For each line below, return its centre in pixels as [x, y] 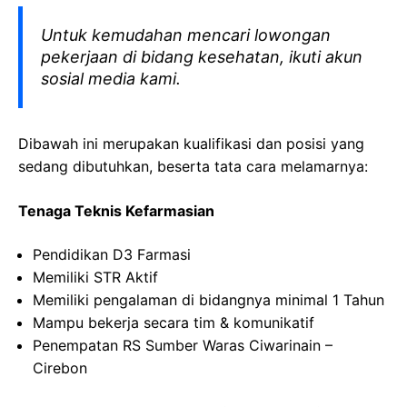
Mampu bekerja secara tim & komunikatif [174, 323]
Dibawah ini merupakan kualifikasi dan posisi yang [191, 144]
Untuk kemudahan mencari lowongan [186, 35]
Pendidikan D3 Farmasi [112, 254]
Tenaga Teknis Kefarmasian [116, 211]
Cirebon [60, 368]
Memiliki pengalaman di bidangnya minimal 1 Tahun [208, 300]
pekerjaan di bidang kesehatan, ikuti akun [202, 57]
